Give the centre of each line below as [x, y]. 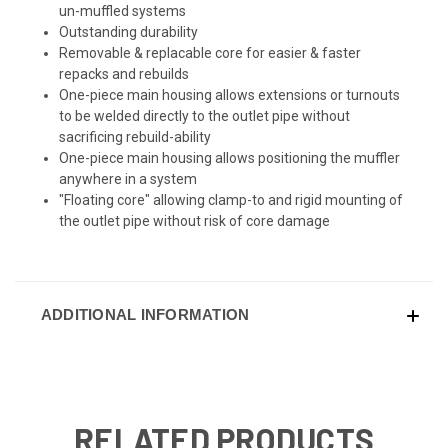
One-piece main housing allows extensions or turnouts [230, 95]
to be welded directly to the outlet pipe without [205, 116]
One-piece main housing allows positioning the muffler [230, 158]
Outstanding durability [129, 32]
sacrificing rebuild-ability [135, 137]
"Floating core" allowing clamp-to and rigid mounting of [231, 200]
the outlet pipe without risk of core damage [195, 221]
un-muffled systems [123, 11]
